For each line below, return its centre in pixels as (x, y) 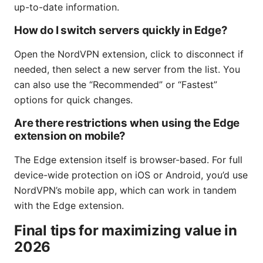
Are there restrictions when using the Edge (127, 123)
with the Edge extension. (69, 206)
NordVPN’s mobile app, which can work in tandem (125, 190)
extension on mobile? (70, 136)
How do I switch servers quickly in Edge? (121, 31)
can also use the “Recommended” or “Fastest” (116, 85)
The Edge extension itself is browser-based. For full (128, 160)
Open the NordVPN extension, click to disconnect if (129, 54)
